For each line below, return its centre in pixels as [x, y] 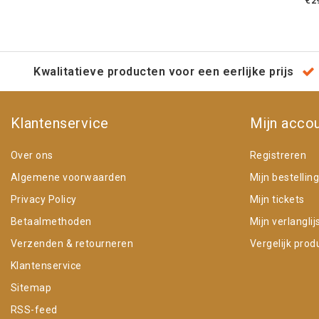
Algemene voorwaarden [69, 177]
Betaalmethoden [51, 221]
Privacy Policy [44, 199]
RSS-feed [34, 309]
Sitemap [31, 287]
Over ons [32, 155]
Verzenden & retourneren [72, 243]
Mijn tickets [277, 199]
